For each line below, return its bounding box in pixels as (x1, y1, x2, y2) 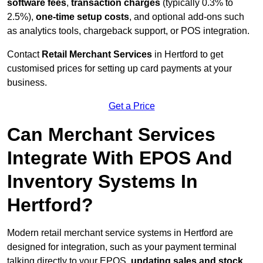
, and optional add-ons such (129, 12, 244, 22)
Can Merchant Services (7, 124, 215, 146)
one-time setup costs (36, 12, 129, 22)
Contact (7, 49, 42, 60)
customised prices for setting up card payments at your (7, 63, 232, 74)
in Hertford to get (152, 49, 223, 60)
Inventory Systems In (7, 171, 198, 193)
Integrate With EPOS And (7, 147, 232, 169)
